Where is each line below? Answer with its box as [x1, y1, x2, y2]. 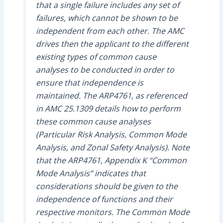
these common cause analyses [35, 115, 151, 127]
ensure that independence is [35, 77, 143, 88]
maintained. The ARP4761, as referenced [35, 90, 187, 101]
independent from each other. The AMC [35, 25, 184, 36]
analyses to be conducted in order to [35, 64, 174, 75]
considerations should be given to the [35, 180, 178, 192]
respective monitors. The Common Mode [35, 206, 190, 218]
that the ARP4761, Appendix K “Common [35, 154, 187, 166]
